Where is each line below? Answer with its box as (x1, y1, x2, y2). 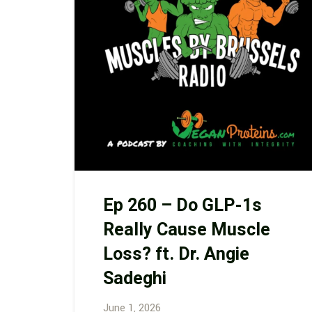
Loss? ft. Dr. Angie (102, 241, 249, 267)
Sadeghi (102, 265, 166, 292)
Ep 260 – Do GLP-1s (102, 192, 262, 219)
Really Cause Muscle (102, 217, 270, 243)
